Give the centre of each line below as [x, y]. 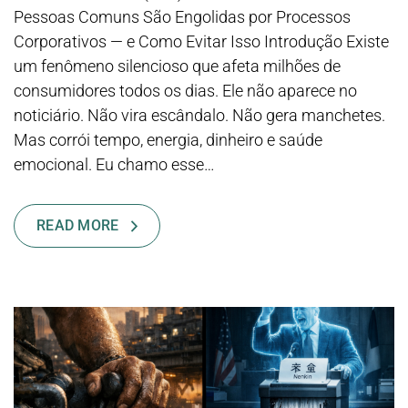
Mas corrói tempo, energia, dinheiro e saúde [168, 140]
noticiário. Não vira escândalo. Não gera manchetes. [199, 116]
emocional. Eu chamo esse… [114, 165]
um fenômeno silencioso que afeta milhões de [177, 66]
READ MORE [77, 226]
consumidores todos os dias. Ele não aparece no [185, 91]
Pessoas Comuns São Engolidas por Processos [182, 17]
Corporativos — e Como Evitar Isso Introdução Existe [201, 42]
